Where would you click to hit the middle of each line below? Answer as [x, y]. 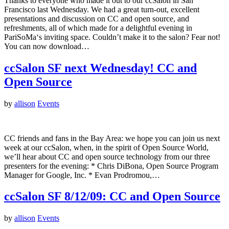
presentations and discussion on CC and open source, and [97, 18]
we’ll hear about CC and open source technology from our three [107, 156]
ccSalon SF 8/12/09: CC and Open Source [112, 197]
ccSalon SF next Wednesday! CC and [100, 68]
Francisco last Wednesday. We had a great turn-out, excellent [102, 9]
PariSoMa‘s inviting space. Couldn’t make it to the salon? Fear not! [112, 37]
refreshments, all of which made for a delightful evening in [98, 28]
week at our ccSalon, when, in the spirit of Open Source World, [106, 147]
